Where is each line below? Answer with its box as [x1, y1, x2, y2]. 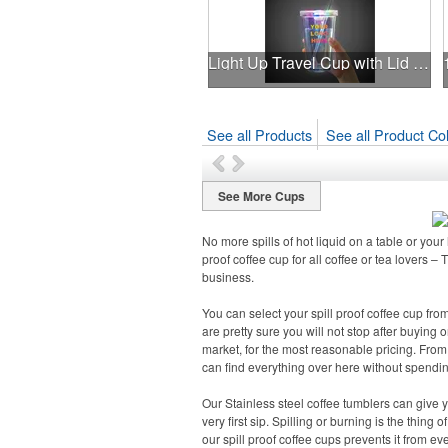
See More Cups [218, 187, 305, 205]
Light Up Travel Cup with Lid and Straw [412, 51, 429, 74]
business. [202, 268, 254, 285]
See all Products [207, 124, 312, 145]
